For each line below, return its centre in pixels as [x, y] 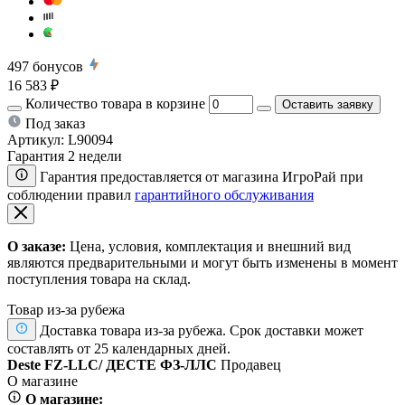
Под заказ [55, 123]
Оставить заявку [328, 104]
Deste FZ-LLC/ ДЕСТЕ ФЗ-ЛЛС [112, 364]
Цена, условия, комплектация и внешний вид [208, 246]
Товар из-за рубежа [66, 309]
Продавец [251, 364]
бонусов [58, 66]
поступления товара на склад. [99, 278]
